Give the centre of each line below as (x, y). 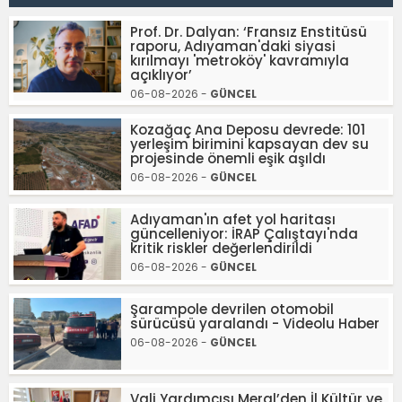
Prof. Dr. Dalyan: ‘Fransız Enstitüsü (249, 31)
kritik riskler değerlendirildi (221, 248)
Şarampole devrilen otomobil (232, 309)
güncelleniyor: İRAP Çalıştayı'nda (244, 233)
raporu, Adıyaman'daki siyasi (233, 46)
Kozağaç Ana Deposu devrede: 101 (248, 129)
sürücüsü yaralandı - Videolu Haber (255, 323)
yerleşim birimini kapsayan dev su (249, 144)
